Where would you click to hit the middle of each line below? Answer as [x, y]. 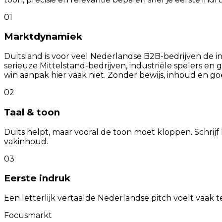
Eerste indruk [37, 178]
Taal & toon [32, 112]
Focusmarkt [28, 215]
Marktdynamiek [43, 37]
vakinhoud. [26, 141]
